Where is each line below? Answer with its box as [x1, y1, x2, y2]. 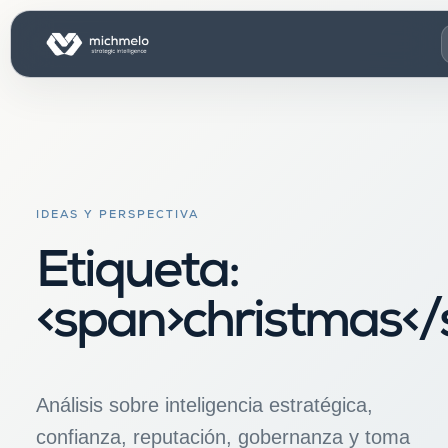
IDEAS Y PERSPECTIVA [36, 210, 199, 221]
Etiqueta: [36, 250, 238, 302]
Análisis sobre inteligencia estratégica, [36, 394, 373, 416]
